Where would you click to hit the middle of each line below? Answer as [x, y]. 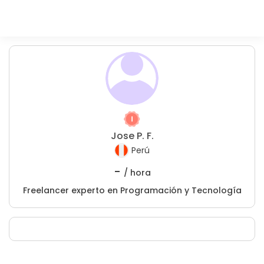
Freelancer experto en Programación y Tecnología [132, 190]
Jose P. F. [132, 136]
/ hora [137, 173]
